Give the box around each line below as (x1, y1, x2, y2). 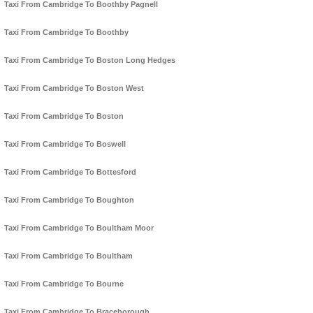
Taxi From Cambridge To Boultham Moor (4, 224, 154, 233)
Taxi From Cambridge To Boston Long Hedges (4, 56, 175, 65)
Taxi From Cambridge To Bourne (4, 279, 124, 289)
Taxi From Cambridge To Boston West (4, 84, 144, 93)
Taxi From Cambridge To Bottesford (4, 168, 136, 177)
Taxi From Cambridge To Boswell (4, 140, 126, 149)
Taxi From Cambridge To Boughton (4, 196, 134, 205)
